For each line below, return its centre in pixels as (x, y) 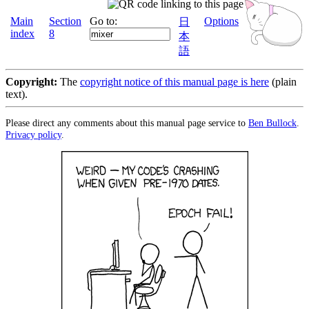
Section (65, 21)
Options (221, 21)
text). (17, 94)
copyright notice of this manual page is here (175, 82)
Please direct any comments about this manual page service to (127, 123)
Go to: (103, 21)
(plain (283, 82)
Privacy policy (33, 135)
